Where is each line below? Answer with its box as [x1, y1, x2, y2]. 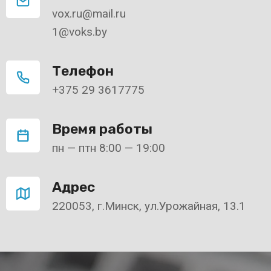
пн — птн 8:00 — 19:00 [52, 141, 165, 155]
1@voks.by [52, 25, 107, 39]
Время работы [52, 120, 152, 137]
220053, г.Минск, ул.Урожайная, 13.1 [52, 199, 246, 213]
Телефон [52, 62, 114, 79]
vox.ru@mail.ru [52, 7, 126, 21]
